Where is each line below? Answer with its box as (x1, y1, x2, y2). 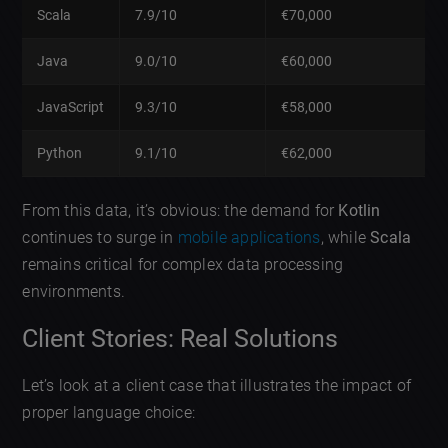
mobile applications (177, 227, 321, 247)
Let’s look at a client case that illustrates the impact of (22, 376, 412, 396)
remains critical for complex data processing (22, 254, 344, 274)
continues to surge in (22, 227, 178, 247)
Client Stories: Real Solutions (22, 324, 339, 354)
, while (320, 227, 371, 247)
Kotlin (338, 200, 381, 220)
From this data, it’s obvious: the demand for (22, 200, 339, 220)
